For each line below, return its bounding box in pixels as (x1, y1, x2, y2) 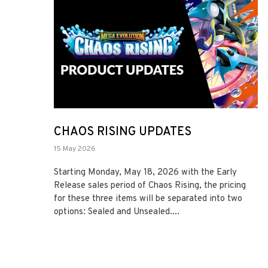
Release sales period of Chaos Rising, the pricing (54, 179, 246, 191)
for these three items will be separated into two (54, 193, 242, 205)
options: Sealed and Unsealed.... (54, 206, 179, 218)
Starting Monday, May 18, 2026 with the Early (54, 166, 237, 178)
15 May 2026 (54, 144, 96, 154)
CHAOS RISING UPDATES (54, 124, 191, 140)
